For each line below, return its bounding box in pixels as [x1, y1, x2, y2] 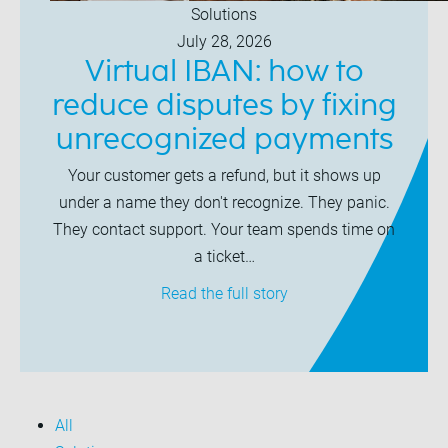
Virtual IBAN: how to [84, 57, 364, 87]
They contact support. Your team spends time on [53, 220, 395, 239]
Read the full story [160, 284, 288, 303]
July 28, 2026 [176, 32, 272, 51]
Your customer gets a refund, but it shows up [67, 166, 381, 185]
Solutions [191, 5, 257, 24]
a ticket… [193, 247, 255, 266]
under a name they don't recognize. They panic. [58, 193, 390, 212]
